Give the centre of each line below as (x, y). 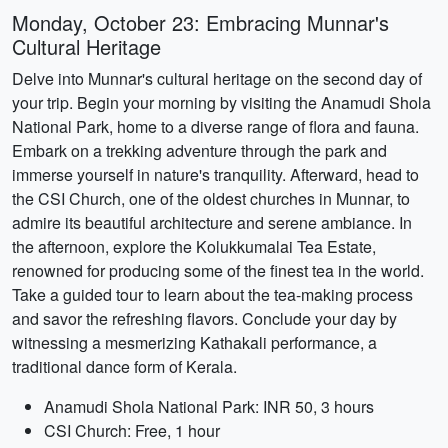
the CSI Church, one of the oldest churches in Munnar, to (211, 198)
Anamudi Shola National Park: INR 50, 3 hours (209, 406)
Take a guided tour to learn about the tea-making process (212, 294)
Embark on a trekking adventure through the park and (199, 150)
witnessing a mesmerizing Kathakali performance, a (194, 342)
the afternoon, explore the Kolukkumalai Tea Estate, (194, 246)
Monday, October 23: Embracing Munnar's (200, 22)
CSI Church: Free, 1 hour (132, 430)
